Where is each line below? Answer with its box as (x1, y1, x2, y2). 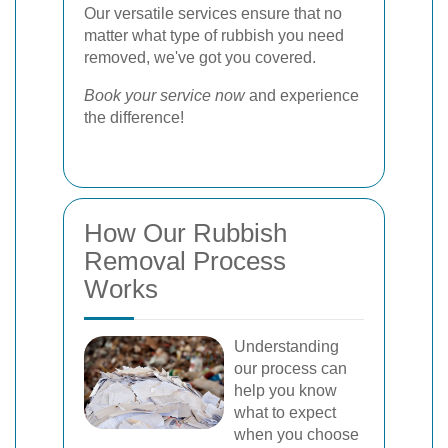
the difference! (84, 109, 184, 126)
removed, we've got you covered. (84, 49, 316, 66)
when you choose (234, 426, 359, 443)
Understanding (234, 338, 339, 355)
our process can (234, 360, 347, 377)
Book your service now (84, 87, 245, 104)
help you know (234, 382, 337, 399)
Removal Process (84, 246, 286, 276)
